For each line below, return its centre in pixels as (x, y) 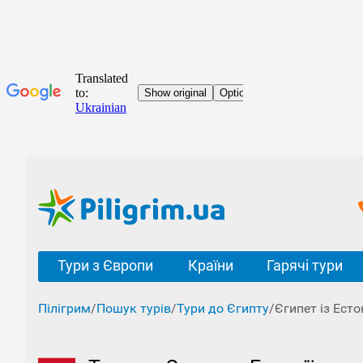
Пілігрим (64, 308)
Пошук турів (134, 308)
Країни (210, 265)
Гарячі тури (305, 265)
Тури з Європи (105, 265)
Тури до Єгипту (223, 308)
